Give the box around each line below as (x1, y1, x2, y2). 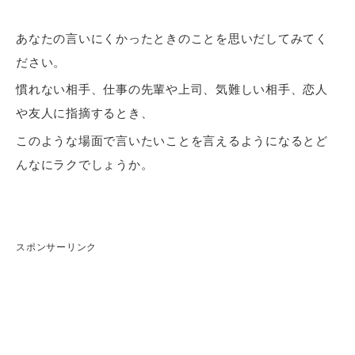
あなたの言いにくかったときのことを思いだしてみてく (16, 31, 328, 45)
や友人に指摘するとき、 (16, 106, 154, 120)
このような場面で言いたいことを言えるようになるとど (16, 133, 328, 147)
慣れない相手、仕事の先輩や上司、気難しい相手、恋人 (16, 82, 328, 97)
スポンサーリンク (16, 242, 97, 254)
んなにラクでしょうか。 (16, 157, 154, 171)
